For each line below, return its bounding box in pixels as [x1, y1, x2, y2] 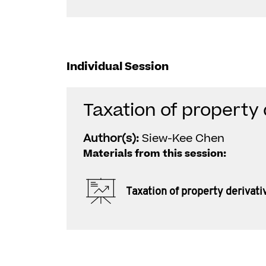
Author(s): [83, 131, 142, 147]
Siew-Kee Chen [142, 131, 224, 147]
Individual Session [66, 59, 169, 75]
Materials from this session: [83, 147, 226, 161]
